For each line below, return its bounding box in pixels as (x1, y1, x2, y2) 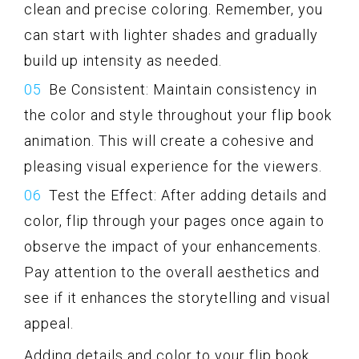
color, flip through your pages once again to (24, 212, 325, 229)
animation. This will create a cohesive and (24, 131, 314, 149)
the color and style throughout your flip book (24, 106, 332, 123)
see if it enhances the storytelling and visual (24, 288, 330, 306)
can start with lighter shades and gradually (24, 26, 318, 43)
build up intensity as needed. (24, 51, 222, 69)
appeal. (24, 314, 74, 332)
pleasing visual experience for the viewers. (24, 157, 322, 175)
